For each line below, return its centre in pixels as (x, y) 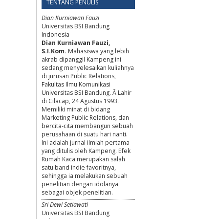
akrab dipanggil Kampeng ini (81, 59)
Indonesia (55, 34)
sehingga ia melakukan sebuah (85, 175)
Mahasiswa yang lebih (99, 51)
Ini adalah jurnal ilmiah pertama (86, 142)
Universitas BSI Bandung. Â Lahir (87, 92)
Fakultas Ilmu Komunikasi (76, 84)
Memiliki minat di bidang (76, 109)
